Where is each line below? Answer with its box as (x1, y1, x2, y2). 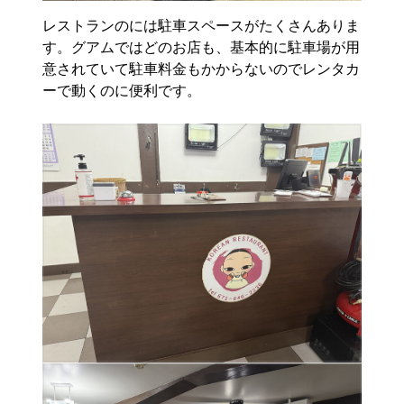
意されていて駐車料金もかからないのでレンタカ (42, 60, 361, 77)
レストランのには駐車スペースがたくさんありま (42, 17, 361, 33)
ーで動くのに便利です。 (42, 82, 202, 98)
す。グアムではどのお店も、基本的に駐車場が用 (42, 39, 361, 55)
